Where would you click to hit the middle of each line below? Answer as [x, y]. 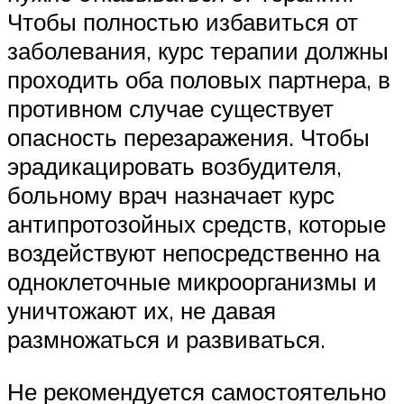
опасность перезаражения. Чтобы [188, 138]
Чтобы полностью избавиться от [183, 22]
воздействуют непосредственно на [193, 253]
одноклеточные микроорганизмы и [192, 282]
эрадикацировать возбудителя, [174, 166]
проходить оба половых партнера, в [199, 80]
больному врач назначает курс [171, 195]
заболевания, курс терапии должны [198, 51]
